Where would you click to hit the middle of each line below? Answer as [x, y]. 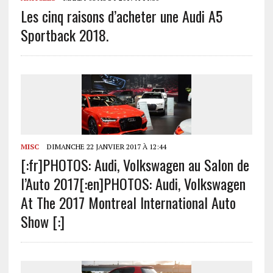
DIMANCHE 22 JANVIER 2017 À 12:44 [105, 146]
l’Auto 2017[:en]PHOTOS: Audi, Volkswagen [133, 183]
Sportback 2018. [64, 35]
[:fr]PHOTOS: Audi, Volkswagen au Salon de [135, 164]
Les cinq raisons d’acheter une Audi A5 [121, 16]
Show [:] [42, 221]
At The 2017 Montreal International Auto [128, 202]
